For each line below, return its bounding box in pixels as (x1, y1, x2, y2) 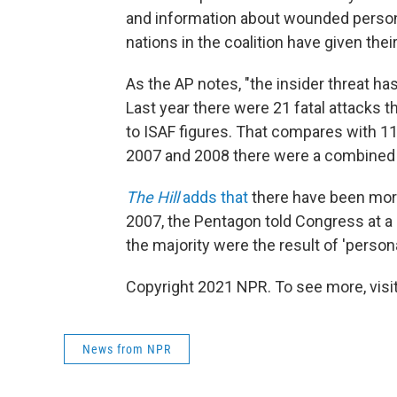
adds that (179, 188, 248, 206)
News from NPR (82, 342, 171, 356)
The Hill (126, 188, 179, 206)
